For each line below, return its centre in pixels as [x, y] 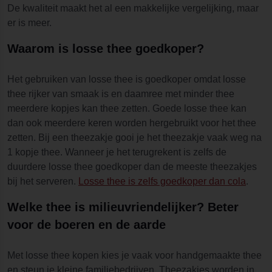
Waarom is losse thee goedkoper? [106, 48]
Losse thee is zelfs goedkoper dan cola [162, 181]
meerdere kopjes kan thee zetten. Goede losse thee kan [127, 108]
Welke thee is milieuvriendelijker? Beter [123, 207]
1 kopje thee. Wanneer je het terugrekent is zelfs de [117, 152]
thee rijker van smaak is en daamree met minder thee [121, 93]
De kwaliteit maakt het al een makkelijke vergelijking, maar [133, 8]
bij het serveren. [43, 181]
